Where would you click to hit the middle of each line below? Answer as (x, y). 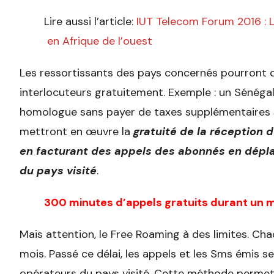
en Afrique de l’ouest (98, 41)
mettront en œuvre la (76, 132)
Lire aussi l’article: (90, 22)
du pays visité (58, 171)
